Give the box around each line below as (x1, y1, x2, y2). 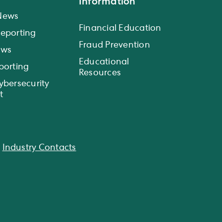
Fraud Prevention (78, 41, 150, 50)
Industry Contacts (2, 143, 76, 153)
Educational (78, 57, 129, 67)
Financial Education (78, 24, 162, 33)
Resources (78, 68, 121, 78)
